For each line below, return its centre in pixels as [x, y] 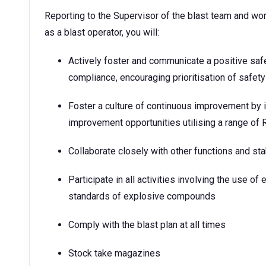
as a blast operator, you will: [102, 32]
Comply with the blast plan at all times [147, 225]
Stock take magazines [114, 253]
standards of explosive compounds [142, 196]
